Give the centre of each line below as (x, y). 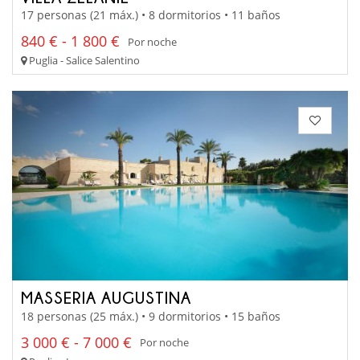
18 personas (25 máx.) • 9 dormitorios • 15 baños (151, 316)
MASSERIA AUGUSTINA (106, 298)
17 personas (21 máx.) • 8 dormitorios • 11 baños (151, 15)
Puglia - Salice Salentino (83, 61)
